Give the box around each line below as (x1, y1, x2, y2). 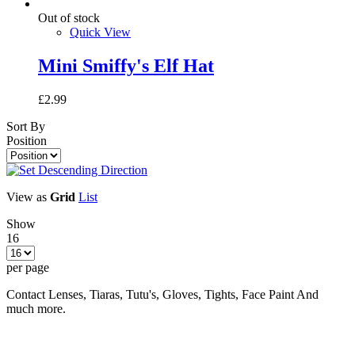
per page (6, 260, 49, 274)
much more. (6, 301, 66, 315)
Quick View (70, 25, 131, 40)
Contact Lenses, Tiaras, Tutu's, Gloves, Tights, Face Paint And (6, 287, 319, 301)
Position (6, 133, 47, 147)
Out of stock (38, 11, 100, 25)
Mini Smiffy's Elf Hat (38, 55, 214, 76)
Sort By (6, 119, 45, 133)
